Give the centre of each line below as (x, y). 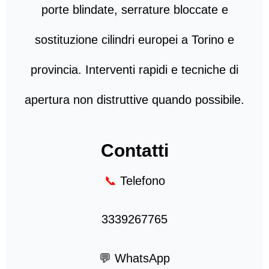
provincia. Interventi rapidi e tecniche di (134, 70)
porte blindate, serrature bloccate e (134, 10)
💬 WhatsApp (134, 258)
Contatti (134, 150)
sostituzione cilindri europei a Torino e (134, 40)
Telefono (141, 180)
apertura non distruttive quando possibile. (134, 100)
